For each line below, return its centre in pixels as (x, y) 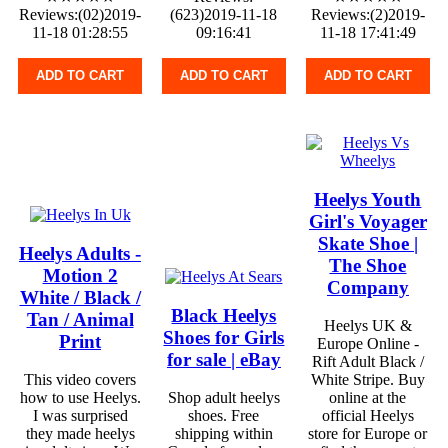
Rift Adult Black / (367, 362)
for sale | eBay (223, 359)
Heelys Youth (368, 199)
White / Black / (80, 297)
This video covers (80, 380)
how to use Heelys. (80, 398)
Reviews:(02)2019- (80, 14)
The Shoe (368, 265)
